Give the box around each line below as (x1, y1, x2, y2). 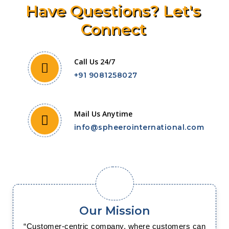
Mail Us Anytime (74, 109, 132, 119)
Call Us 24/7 (74, 57, 115, 66)
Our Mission (79, 204, 150, 218)
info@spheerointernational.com (74, 123, 204, 132)
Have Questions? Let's (26, 2, 201, 20)
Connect (80, 20, 146, 39)
